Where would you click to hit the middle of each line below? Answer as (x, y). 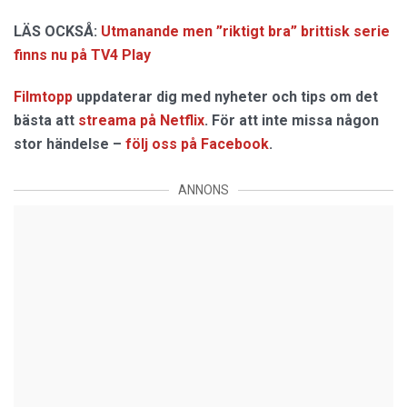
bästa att (46, 121)
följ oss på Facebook (197, 144)
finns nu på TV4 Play (82, 55)
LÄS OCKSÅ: (55, 32)
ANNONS (203, 190)
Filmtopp (43, 97)
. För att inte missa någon (292, 121)
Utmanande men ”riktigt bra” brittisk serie (245, 32)
